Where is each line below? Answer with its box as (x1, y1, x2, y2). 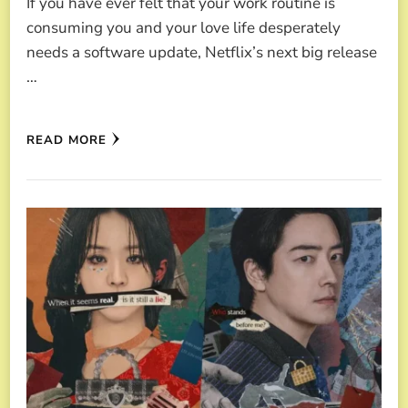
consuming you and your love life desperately (26, 16, 341, 38)
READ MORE (26, 131, 107, 148)
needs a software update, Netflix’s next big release (26, 41, 377, 63)
